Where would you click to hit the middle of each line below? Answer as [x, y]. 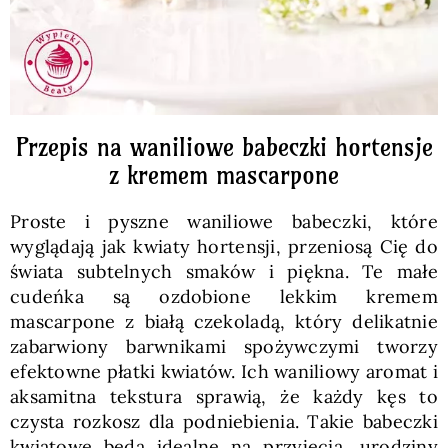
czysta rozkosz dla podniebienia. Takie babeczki [224, 421]
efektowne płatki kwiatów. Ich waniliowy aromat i [224, 371]
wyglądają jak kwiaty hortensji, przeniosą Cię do [224, 246]
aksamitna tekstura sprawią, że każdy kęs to [224, 396]
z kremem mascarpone [224, 175]
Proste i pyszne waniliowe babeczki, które [224, 221]
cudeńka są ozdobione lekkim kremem [224, 296]
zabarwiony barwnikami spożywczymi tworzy [224, 346]
